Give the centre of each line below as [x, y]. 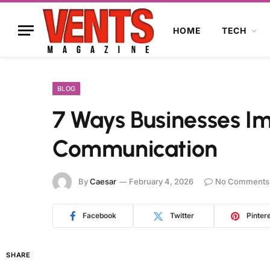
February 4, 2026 [161, 181]
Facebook [99, 215]
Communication [135, 149]
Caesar [103, 181]
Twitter [182, 215]
